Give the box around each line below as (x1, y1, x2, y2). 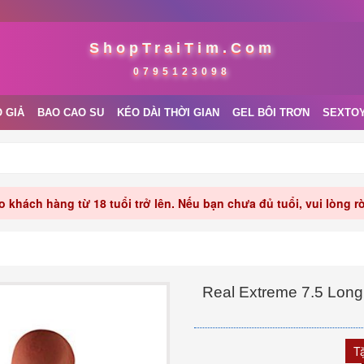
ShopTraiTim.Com (89, 40, 275, 56)
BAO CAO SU (37, 106, 104, 119)
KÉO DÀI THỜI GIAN (117, 106, 219, 119)
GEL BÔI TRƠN (232, 106, 310, 119)
